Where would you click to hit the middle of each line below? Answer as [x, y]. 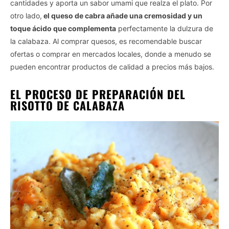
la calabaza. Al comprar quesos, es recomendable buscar [106, 41]
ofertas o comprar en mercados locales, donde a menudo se [111, 54]
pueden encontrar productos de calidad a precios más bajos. [112, 66]
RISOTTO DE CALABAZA [67, 105]
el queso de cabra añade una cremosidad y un [122, 15]
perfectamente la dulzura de [165, 28]
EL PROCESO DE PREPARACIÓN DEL [98, 94]
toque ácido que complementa [63, 28]
